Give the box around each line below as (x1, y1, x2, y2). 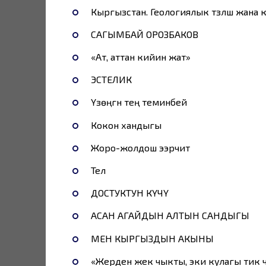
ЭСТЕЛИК (90, 74, 132, 85)
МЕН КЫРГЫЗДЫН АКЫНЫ (90, 232, 214, 244)
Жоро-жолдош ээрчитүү (90, 141, 190, 153)
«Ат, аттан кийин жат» (90, 51, 191, 63)
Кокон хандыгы (90, 119, 161, 131)
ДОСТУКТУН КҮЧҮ (90, 187, 169, 199)
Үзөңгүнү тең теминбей (90, 96, 187, 108)
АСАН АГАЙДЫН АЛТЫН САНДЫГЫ (90, 210, 249, 221)
